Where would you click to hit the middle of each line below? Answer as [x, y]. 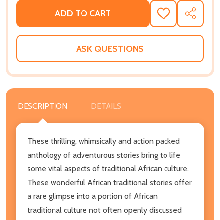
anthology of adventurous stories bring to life [104, 155]
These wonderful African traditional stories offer [110, 182]
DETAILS [106, 106]
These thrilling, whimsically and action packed [104, 141]
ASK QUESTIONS [110, 48]
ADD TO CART [83, 14]
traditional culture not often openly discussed [105, 210]
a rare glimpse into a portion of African [93, 196]
